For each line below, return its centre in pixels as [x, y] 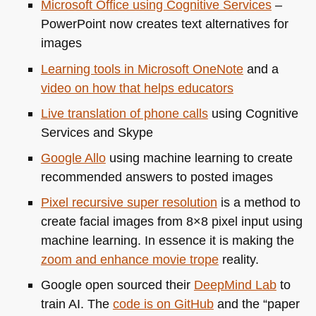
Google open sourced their [117, 285]
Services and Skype [97, 132]
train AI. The [77, 304]
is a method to [259, 202]
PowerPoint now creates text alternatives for [164, 24]
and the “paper [256, 304]
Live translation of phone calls [124, 113]
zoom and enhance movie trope [129, 260]
